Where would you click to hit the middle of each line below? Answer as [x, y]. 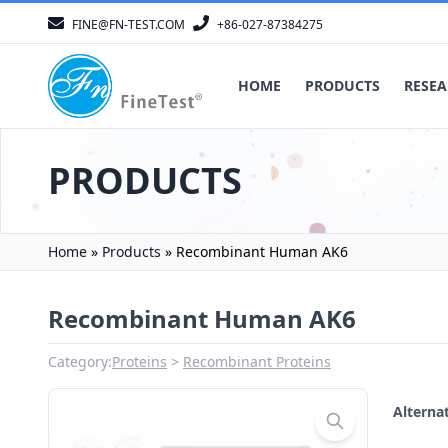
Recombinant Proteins [257, 361]
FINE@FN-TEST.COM [128, 24]
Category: [80, 361]
